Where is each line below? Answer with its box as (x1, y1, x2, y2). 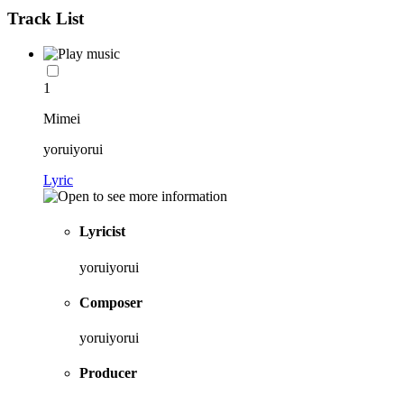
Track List (7, 9, 84, 29)
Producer (79, 365, 137, 381)
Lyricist (79, 224, 125, 240)
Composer (79, 294, 142, 310)
